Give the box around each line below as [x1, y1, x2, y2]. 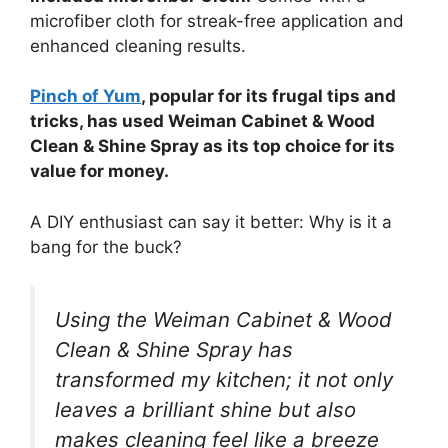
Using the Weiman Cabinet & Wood [55, 307, 392, 333]
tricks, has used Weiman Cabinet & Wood [30, 111, 375, 132]
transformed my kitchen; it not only [55, 367, 393, 393]
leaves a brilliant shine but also [55, 397, 356, 423]
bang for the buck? [30, 236, 182, 257]
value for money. [30, 161, 169, 182]
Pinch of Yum [30, 86, 141, 107]
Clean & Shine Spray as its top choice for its [30, 136, 395, 157]
